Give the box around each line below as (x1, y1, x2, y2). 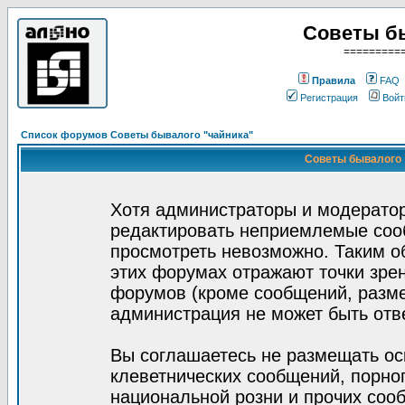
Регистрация (299, 92, 358, 103)
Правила (312, 75, 355, 86)
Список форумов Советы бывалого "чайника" (21, 129, 253, 140)
